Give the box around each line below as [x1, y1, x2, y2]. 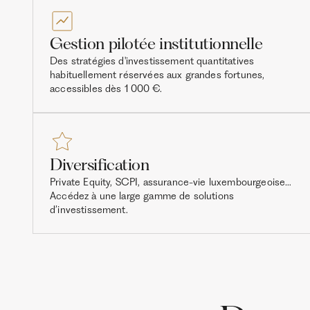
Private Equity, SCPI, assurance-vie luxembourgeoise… [50, 176, 292, 188]
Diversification [50, 155, 149, 174]
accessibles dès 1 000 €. [50, 82, 162, 95]
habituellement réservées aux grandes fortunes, [50, 69, 265, 82]
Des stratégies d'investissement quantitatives [50, 55, 255, 68]
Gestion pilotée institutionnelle [50, 34, 263, 54]
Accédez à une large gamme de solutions [50, 190, 235, 202]
